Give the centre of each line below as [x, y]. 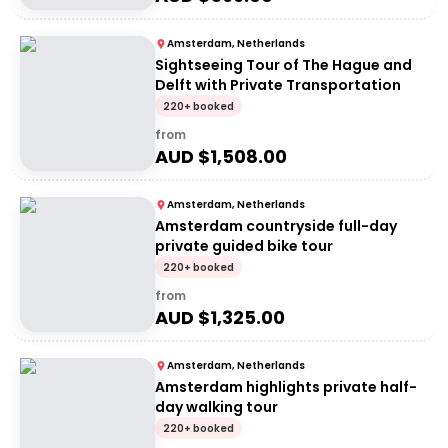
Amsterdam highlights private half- [286, 387]
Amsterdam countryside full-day [276, 226]
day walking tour [216, 407]
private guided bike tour [244, 246]
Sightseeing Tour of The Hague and [283, 65]
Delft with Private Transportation [278, 85]
